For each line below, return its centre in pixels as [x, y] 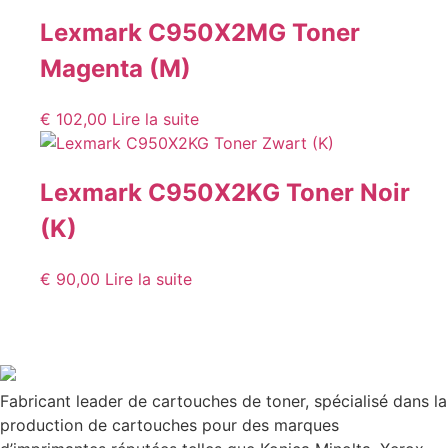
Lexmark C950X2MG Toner [200, 33]
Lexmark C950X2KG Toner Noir [225, 193]
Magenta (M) [115, 69]
